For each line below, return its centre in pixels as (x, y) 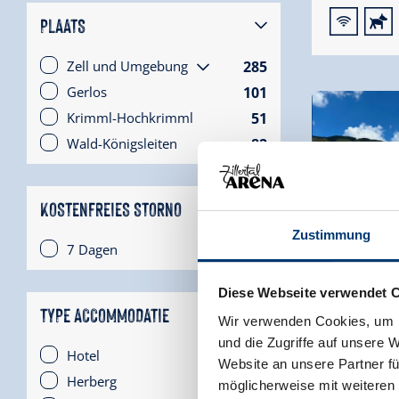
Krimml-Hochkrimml (130, 118)
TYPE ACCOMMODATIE (105, 313)
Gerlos (87, 92)
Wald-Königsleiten (122, 144)
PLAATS (63, 24)
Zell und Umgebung (127, 66)
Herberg (92, 382)
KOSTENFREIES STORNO (111, 208)
